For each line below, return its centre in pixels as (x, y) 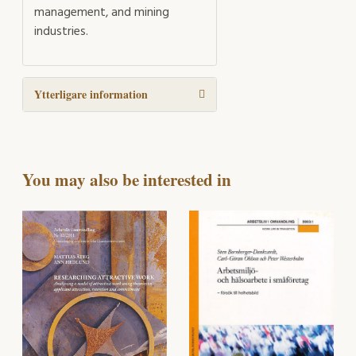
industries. (61, 32)
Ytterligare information (91, 94)
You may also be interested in (127, 179)
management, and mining (102, 13)
